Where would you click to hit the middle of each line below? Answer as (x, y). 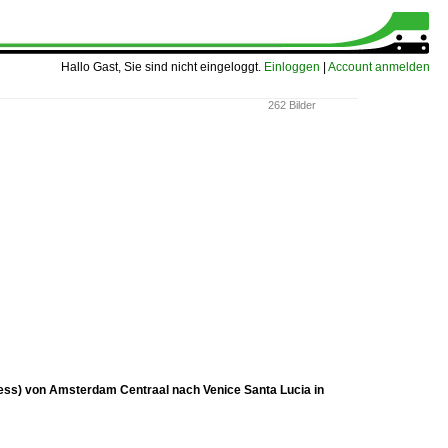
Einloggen (292, 67)
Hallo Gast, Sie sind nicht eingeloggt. (162, 67)
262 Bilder (292, 105)
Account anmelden (379, 67)
